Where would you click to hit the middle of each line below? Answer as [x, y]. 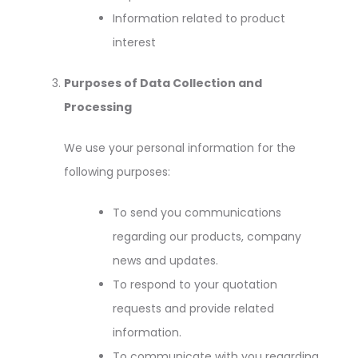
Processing [98, 107]
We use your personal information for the [180, 148]
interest [134, 42]
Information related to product [199, 18]
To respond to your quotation [195, 284]
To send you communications [197, 213]
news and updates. [165, 261]
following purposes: [117, 172]
